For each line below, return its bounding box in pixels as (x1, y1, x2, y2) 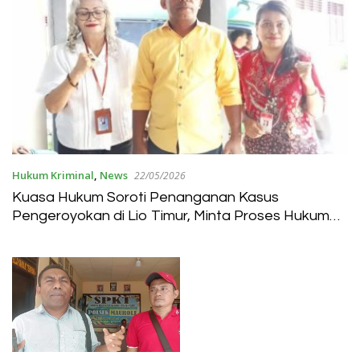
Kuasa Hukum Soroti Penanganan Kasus (12, 190, 279, 206)
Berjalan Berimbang (12, 227, 141, 243)
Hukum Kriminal (12, 168, 94, 183)
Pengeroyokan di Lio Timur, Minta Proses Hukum (12, 208, 329, 224)
